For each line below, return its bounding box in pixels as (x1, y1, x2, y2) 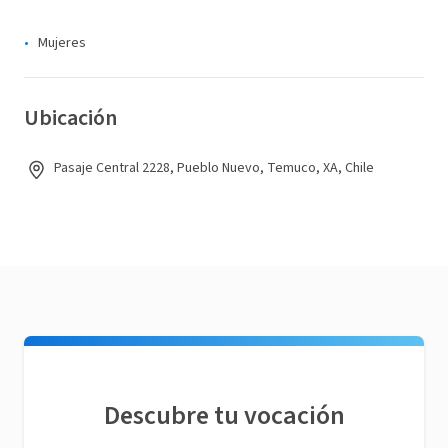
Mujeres (38, 33, 86, 53)
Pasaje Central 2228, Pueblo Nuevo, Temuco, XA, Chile (54, 158, 374, 178)
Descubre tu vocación (103, 397, 345, 434)
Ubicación (24, 102, 117, 134)
